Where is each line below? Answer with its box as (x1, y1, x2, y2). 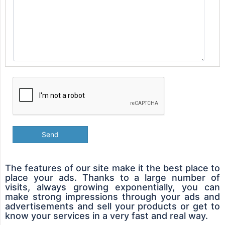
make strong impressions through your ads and (5, 191, 220, 202)
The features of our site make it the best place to (5, 162, 220, 173)
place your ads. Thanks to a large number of (5, 172, 220, 183)
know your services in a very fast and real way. (5, 210, 208, 221)
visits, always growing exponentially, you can (5, 181, 220, 192)
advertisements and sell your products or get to (5, 200, 220, 211)
